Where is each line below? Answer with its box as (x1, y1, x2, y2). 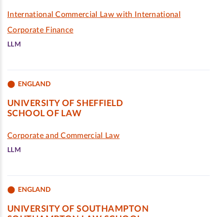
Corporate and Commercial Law (7, 132, 120, 139)
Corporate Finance (7, 26, 74, 34)
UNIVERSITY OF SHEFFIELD (7, 99, 124, 108)
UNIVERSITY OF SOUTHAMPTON (7, 205, 149, 214)
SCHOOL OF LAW (7, 109, 82, 118)
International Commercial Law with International (7, 11, 181, 18)
